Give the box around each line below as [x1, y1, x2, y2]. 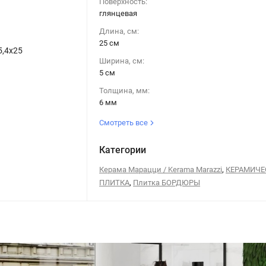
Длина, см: [99, 26, 140, 36]
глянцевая [99, 8, 138, 18]
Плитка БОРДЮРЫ [133, 178, 201, 187]
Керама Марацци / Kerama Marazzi [99, 164, 223, 174]
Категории [99, 144, 147, 156]
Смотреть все [99, 118, 150, 127]
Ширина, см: [99, 56, 145, 65]
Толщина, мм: [99, 85, 150, 95]
